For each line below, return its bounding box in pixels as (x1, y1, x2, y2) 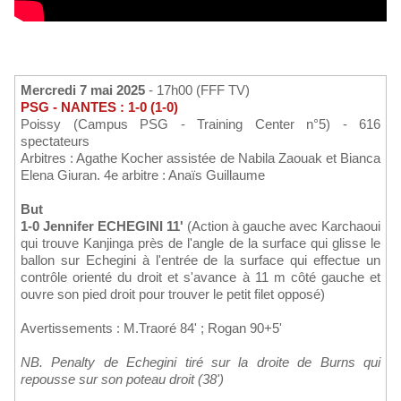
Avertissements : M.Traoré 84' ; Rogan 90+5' (21, 320, 282, 337)
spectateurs (21, 133, 90, 149)
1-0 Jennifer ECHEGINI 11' (21, 218, 183, 235)
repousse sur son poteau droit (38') (21, 371, 224, 388)
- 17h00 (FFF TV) (145, 82, 250, 98)
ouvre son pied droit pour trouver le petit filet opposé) (21, 286, 325, 303)
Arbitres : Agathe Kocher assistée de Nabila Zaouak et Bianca (21, 150, 380, 166)
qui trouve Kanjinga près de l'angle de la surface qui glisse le (21, 235, 380, 252)
